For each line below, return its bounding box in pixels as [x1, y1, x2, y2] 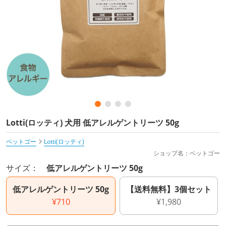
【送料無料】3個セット [126, 184, 211, 195]
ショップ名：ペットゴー [153, 149, 220, 158]
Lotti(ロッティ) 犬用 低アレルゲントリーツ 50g [6, 117, 179, 129]
